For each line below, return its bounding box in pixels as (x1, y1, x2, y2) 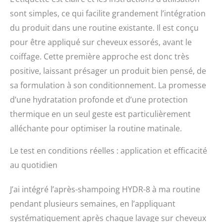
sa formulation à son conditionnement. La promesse (10, 80, 206, 91)
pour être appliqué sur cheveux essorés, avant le (10, 37, 192, 48)
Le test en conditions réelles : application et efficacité (10, 145, 207, 157)
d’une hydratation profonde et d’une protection (10, 94, 188, 106)
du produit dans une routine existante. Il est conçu (10, 22, 199, 34)
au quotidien (10, 160, 57, 171)
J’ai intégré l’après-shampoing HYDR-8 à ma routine (10, 184, 200, 195)
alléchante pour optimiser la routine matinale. (10, 123, 182, 134)
